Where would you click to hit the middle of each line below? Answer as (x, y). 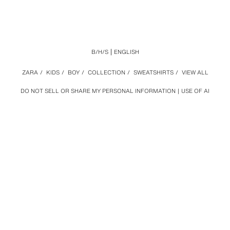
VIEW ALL (195, 72)
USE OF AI (195, 91)
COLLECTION (106, 72)
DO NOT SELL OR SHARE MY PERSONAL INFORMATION (98, 91)
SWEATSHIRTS (153, 72)
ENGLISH (126, 52)
